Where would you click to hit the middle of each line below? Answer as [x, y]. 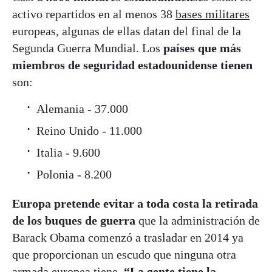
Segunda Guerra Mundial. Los [88, 48]
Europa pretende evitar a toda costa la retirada [135, 203]
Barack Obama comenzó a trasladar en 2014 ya [128, 237]
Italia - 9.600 [68, 152]
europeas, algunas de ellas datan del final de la [127, 31]
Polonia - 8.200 [74, 174]
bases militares [212, 14]
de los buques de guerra [74, 220]
